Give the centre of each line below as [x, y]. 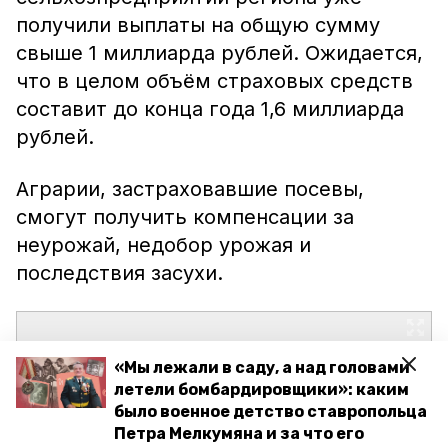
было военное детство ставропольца [270, 411]
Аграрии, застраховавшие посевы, [190, 189]
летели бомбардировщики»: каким [261, 389]
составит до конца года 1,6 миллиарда [210, 109]
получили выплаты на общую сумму [198, 25]
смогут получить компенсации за [185, 217]
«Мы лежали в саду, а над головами [262, 367]
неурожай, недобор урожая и [163, 245]
